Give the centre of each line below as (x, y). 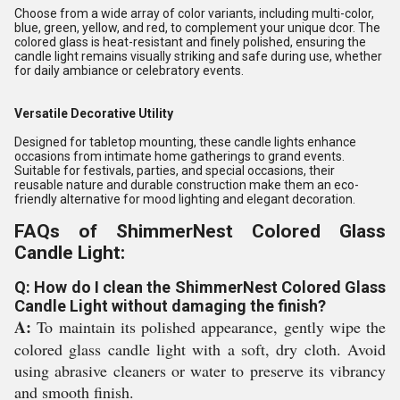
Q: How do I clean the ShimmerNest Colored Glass (200, 287)
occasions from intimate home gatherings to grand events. (179, 156)
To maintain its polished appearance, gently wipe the (208, 327)
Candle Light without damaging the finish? (170, 306)
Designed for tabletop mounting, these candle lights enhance (185, 142)
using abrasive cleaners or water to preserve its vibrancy (200, 371)
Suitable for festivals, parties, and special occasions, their (175, 171)
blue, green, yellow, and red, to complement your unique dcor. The (197, 28)
